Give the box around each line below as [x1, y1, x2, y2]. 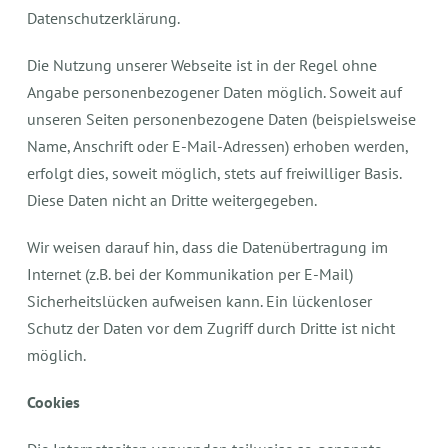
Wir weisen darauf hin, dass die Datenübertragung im [27, 237, 389, 257]
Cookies [27, 392, 81, 412]
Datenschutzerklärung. [27, 8, 181, 28]
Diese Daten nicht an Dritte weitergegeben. [27, 190, 318, 210]
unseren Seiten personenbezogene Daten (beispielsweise [27, 109, 417, 129]
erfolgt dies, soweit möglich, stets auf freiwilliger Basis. [27, 163, 402, 183]
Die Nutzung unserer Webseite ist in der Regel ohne [27, 55, 378, 75]
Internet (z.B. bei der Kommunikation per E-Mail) [27, 264, 354, 284]
